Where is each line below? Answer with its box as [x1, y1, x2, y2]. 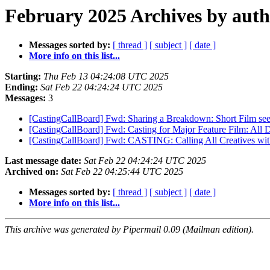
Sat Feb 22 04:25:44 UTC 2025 [61, 166, 183, 177]
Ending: [5, 82, 38, 93]
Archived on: [5, 166, 58, 177]
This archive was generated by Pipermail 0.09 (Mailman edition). [5, 224, 254, 235]
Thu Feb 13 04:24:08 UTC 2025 [43, 71, 169, 82]
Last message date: [5, 155, 81, 166]
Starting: [5, 71, 41, 82]
